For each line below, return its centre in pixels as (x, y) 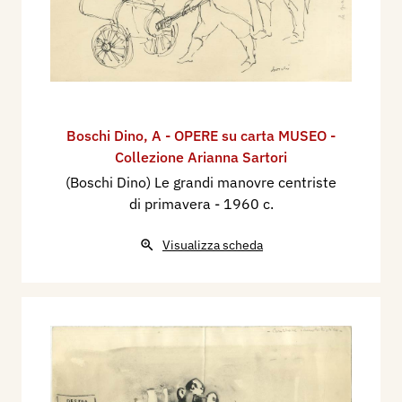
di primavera (171, 203)
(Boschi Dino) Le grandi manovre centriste (201, 182)
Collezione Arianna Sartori (201, 157)
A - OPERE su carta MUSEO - (244, 135)
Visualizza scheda (213, 245)
